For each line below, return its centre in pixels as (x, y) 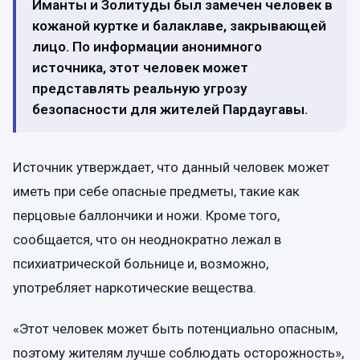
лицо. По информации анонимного (147, 46)
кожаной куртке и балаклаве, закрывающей (179, 25)
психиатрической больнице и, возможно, (141, 263)
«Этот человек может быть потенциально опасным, (175, 328)
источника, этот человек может (140, 67)
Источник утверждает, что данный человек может (171, 167)
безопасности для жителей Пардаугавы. (170, 109)
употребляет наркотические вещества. (135, 287)
